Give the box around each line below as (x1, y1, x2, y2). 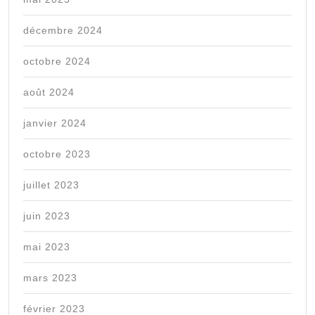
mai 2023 (23, 241, 70, 253)
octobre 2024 (23, 56, 91, 67)
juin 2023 (23, 210, 70, 222)
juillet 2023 (23, 179, 79, 191)
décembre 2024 (23, 25, 103, 37)
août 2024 (23, 86, 75, 98)
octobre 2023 (23, 148, 91, 160)
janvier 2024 (23, 117, 86, 129)
